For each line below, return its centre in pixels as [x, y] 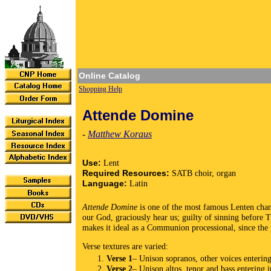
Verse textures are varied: [125, 247]
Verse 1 [119, 259]
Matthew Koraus [120, 134]
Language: [106, 184]
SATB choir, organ [204, 173]
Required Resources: [127, 173]
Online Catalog [109, 76]
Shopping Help [100, 89]
